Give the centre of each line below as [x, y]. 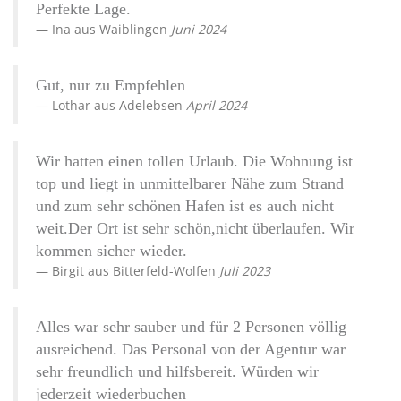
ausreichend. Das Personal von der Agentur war [191, 350]
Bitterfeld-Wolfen [164, 271]
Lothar [73, 106]
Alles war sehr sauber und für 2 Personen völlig [191, 327]
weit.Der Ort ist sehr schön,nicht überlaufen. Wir [195, 229]
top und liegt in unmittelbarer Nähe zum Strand [190, 184]
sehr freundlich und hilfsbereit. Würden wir [177, 372]
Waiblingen [133, 30]
